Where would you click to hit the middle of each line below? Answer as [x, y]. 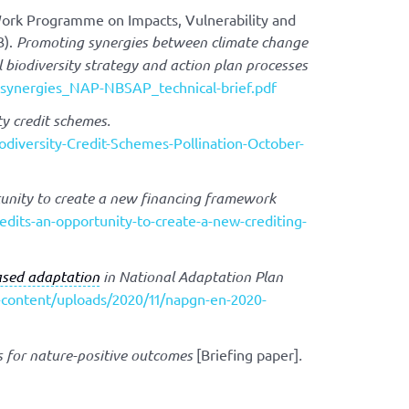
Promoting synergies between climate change [162, 41]
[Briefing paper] [247, 354]
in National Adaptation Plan [191, 276]
